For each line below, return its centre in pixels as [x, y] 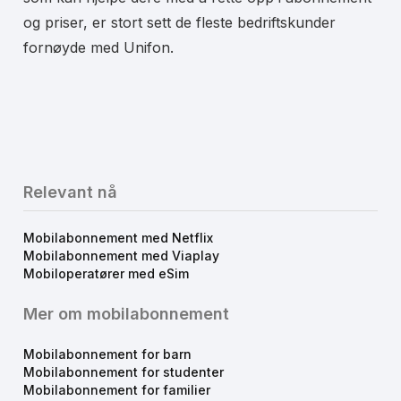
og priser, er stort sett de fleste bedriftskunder [179, 23]
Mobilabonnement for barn [107, 354]
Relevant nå [70, 192]
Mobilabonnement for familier [117, 390]
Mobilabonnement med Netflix [118, 238]
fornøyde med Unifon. [98, 48]
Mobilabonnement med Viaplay [121, 256]
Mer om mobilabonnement [126, 314]
